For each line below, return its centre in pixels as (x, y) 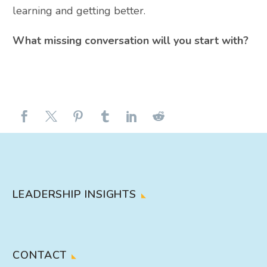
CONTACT (40, 255)
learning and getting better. (79, 11)
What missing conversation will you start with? (131, 41)
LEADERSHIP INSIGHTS (75, 195)
